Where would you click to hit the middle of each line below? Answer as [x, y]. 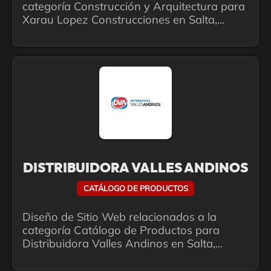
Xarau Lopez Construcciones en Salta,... [123, 19]
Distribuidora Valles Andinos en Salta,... [122, 244]
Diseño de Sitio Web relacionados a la [119, 217]
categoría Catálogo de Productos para [121, 230]
